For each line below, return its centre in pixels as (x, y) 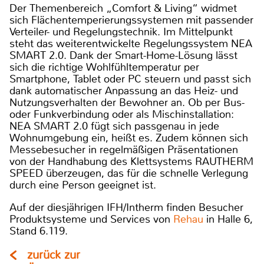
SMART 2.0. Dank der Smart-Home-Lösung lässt (123, 55)
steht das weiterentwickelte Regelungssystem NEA (131, 43)
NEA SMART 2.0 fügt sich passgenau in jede (114, 126)
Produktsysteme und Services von (91, 219)
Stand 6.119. (39, 231)
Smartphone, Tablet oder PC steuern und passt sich (130, 79)
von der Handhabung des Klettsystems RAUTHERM (131, 161)
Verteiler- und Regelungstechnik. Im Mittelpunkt (121, 32)
